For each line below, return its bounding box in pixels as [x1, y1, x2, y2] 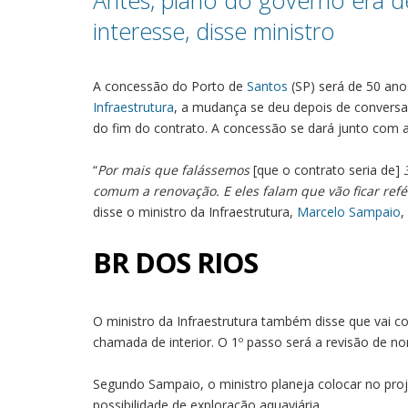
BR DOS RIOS [93, 243, 258, 281]
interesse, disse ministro [93, 15, 335, 46]
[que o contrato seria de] [253, 161, 403, 178]
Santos [247, 77, 288, 95]
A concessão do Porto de [93, 77, 247, 95]
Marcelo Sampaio [297, 203, 401, 220]
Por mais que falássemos [97, 161, 253, 178]
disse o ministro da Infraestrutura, [93, 203, 297, 220]
